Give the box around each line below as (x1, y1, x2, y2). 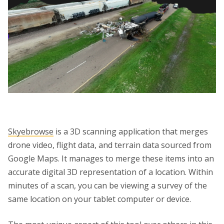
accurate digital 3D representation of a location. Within (8, 166, 213, 178)
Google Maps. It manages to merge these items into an (8, 153, 214, 164)
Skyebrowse (8, 126, 53, 137)
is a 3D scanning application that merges (53, 126, 208, 137)
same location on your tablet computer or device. (8, 193, 191, 205)
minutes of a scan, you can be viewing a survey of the (8, 180, 207, 191)
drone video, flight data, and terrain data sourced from (8, 139, 211, 151)
